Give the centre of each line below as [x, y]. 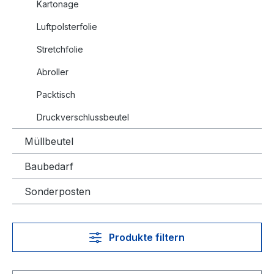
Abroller [53, 72]
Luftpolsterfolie [67, 27]
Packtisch [56, 94]
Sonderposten [57, 191]
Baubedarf [49, 166]
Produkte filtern [146, 237]
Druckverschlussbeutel [83, 117]
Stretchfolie [60, 49]
